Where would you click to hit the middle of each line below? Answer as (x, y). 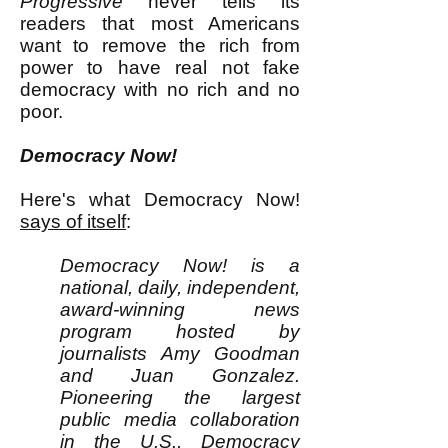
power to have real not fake (160, 67)
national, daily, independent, (180, 287)
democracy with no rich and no (160, 89)
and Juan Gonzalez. (180, 375)
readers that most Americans (160, 23)
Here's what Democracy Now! (160, 199)
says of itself (73, 221)
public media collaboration (180, 419)
